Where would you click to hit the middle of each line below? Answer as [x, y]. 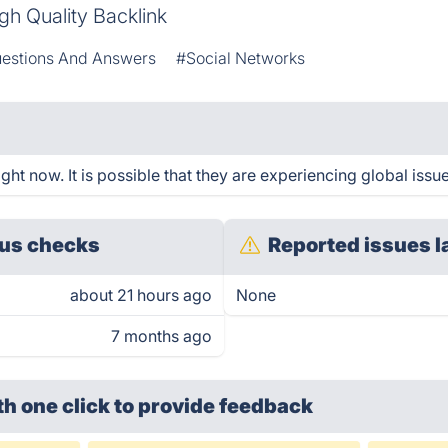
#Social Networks [241, 58]
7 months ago [161, 336]
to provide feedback [214, 406]
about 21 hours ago [141, 295]
